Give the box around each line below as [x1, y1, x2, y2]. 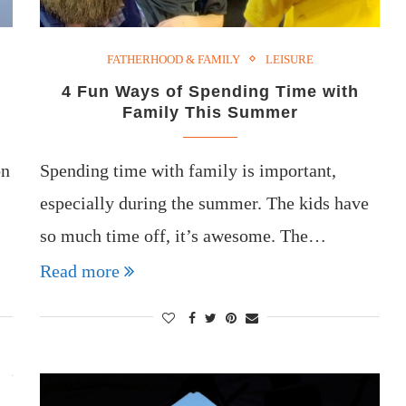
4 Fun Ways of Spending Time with [61, 82, 359, 101]
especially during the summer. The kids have [40, 192, 370, 213]
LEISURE [265, 52, 314, 66]
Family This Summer [121, 102, 298, 121]
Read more [40, 260, 121, 281]
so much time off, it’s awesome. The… [40, 225, 327, 246]
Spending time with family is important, [40, 159, 337, 180]
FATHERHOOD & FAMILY [106, 52, 240, 66]
